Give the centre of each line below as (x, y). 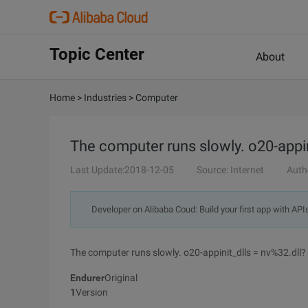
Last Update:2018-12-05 (122, 170)
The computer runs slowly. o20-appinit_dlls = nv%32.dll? (188, 252)
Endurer (87, 278)
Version (92, 292)
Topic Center (97, 54)
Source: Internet (230, 170)
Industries (105, 98)
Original (121, 278)
